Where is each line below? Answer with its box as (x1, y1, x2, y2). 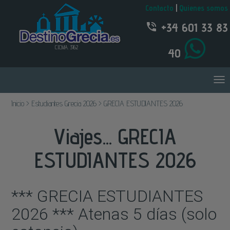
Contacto (145, 3, 174, 13)
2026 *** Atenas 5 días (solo (11, 204, 217, 224)
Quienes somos (179, 3, 228, 13)
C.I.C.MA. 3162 (55, 44, 78, 50)
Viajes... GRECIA (54, 123, 176, 149)
